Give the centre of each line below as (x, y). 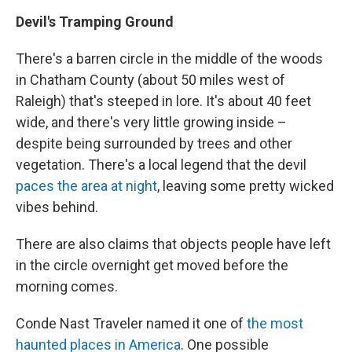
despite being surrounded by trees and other (154, 144)
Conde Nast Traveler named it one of (131, 324)
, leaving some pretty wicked (246, 186)
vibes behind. (57, 207)
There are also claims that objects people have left (173, 244)
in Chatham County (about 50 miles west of (150, 80)
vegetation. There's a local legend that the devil (161, 165)
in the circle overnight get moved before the (152, 266)
